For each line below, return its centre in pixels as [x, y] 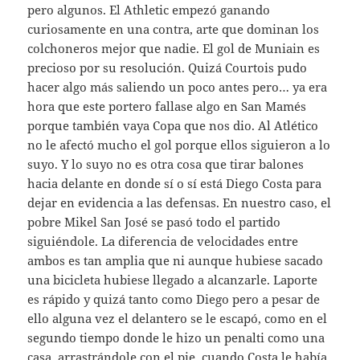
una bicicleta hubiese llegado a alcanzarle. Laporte [173, 279]
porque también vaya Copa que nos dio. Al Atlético [173, 125]
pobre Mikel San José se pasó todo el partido [154, 221]
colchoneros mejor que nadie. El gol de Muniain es [174, 48]
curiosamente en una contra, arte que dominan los [174, 29]
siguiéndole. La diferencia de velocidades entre [163, 241]
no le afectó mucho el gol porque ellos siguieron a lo [179, 144]
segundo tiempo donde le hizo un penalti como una [176, 337]
